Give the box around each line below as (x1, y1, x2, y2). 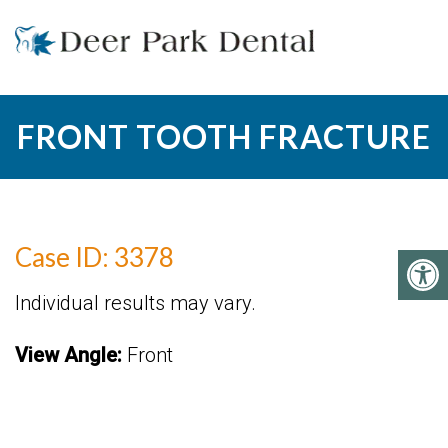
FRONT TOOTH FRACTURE (17, 117, 431, 156)
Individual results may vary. (15, 291, 256, 315)
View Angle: (15, 343, 122, 367)
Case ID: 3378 (15, 241, 174, 273)
